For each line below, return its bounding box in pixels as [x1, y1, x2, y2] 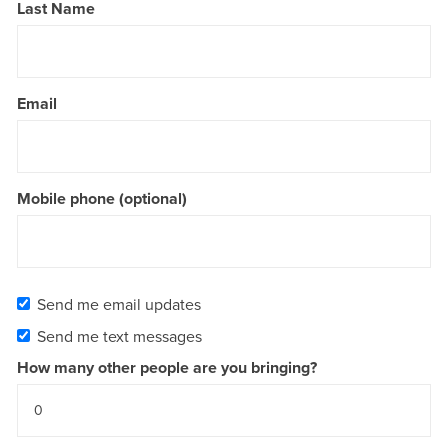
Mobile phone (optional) [17, 187, 187, 211]
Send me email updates [37, 293, 201, 316]
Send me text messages [37, 325, 202, 348]
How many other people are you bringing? [17, 356, 317, 380]
